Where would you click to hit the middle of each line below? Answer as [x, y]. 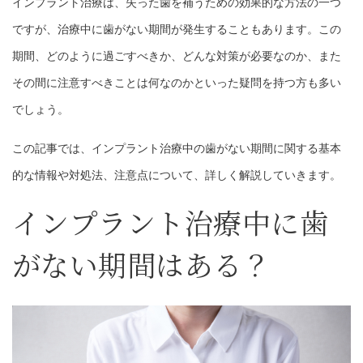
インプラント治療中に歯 [171, 222]
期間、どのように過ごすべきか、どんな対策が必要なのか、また [177, 56]
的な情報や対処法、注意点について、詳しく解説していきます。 [177, 175]
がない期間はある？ [142, 264]
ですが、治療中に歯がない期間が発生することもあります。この [177, 29]
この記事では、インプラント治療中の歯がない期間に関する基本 [177, 148]
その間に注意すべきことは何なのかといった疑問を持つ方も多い [177, 82]
